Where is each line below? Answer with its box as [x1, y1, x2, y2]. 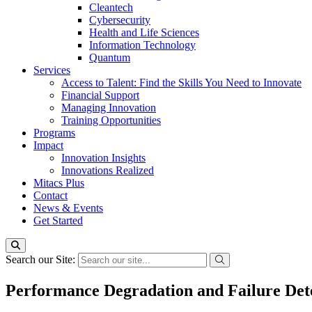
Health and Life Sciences [89, 26, 199, 38]
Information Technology [89, 39, 196, 51]
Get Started [33, 214, 83, 226]
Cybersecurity [89, 14, 150, 26]
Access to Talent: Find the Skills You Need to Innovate [61, 77, 302, 88]
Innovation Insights [61, 152, 146, 164]
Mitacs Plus [33, 177, 84, 189]
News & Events [33, 202, 103, 214]
